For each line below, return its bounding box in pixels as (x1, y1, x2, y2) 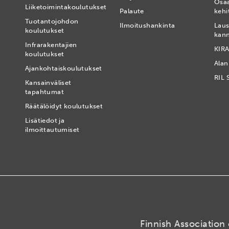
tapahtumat (25, 88, 64, 96)
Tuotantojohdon (25, 17, 79, 25)
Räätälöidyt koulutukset (25, 102, 103, 110)
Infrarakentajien (25, 41, 77, 49)
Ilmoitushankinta (120, 21, 175, 29)
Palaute (120, 7, 144, 15)
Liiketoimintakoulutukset (25, 3, 107, 11)
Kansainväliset (25, 79, 72, 86)
